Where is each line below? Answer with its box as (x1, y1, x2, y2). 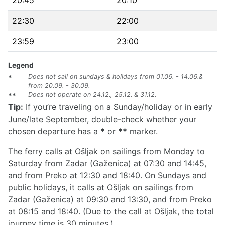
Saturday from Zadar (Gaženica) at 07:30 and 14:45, (8, 158, 206, 168)
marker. (127, 126, 158, 136)
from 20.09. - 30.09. (28, 82, 90, 89)
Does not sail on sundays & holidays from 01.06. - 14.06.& (28, 73, 203, 80)
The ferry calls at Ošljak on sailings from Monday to (8, 146, 205, 156)
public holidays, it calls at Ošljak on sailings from (8, 182, 193, 192)
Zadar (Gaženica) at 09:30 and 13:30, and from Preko (8, 194, 212, 204)
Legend (8, 61, 34, 69)
